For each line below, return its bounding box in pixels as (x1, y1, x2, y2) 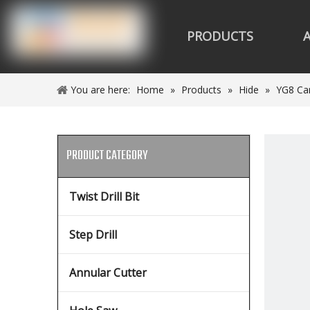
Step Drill (69, 227, 117, 242)
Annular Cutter (69, 265, 147, 280)
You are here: (71, 83, 130, 96)
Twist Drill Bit (69, 189, 139, 204)
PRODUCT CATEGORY (66, 146, 147, 166)
